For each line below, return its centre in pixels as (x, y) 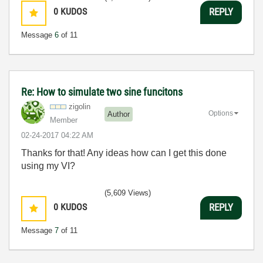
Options (221, 113)
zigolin (80, 106)
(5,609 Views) (128, 193)
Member (64, 120)
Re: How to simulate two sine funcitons (102, 92)
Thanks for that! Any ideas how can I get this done (124, 153)
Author (119, 114)
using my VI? (48, 166)
